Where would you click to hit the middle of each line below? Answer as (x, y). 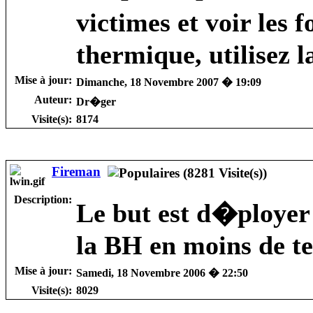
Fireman (76, 171)
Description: (43, 199)
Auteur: (53, 99)
